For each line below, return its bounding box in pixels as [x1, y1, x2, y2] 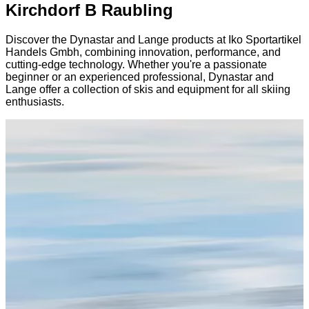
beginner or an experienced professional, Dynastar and [6, 70, 274, 83]
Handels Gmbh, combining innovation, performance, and [6, 46, 281, 58]
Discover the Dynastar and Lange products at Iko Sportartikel [6, 33, 301, 46]
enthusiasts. [6, 95, 64, 108]
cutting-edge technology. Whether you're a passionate [6, 58, 267, 70]
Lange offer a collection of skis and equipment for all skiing [6, 83, 290, 95]
